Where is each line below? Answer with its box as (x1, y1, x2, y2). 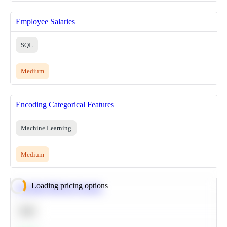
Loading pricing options (31, 181, 108, 190)
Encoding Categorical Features (16, 100, 114, 109)
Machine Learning (21, 124, 71, 132)
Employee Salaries (16, 17, 75, 26)
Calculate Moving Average (16, 183, 102, 192)
